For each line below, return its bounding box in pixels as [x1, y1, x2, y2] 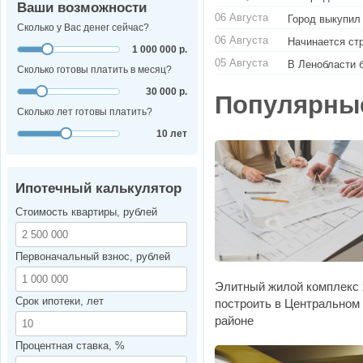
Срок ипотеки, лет [15, 295, 104, 308]
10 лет [156, 128, 187, 140]
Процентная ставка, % [15, 340, 125, 352]
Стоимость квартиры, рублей [15, 206, 157, 219]
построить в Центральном [215, 296, 360, 310]
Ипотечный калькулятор [15, 181, 181, 197]
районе [215, 313, 254, 327]
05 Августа [215, 56, 268, 69]
